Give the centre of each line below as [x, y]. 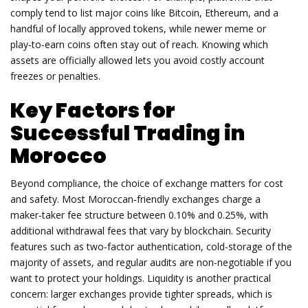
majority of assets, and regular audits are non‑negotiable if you [151, 263]
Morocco [58, 156]
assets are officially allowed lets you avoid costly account [137, 60]
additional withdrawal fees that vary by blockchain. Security [141, 231]
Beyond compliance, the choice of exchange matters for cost [147, 184]
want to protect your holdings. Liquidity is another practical [141, 278]
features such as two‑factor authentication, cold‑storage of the [151, 247]
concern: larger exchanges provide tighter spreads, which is [141, 294]
